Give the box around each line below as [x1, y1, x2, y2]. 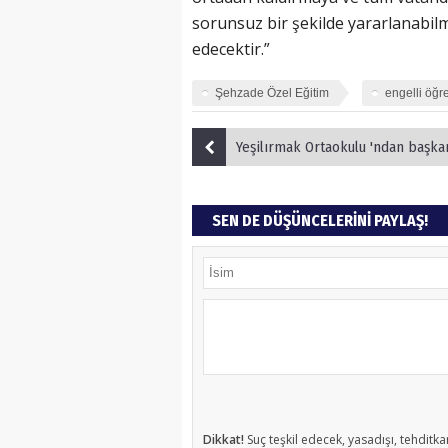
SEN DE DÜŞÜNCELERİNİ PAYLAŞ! [212, 211, 428, 231]
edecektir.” [192, 38, 270, 61]
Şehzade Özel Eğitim [215, 86, 329, 101]
